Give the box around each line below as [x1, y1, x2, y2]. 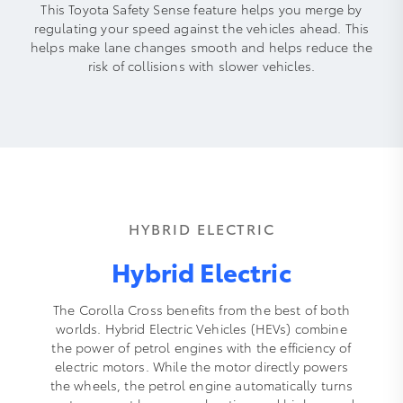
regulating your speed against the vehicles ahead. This [33, 19, 370, 38]
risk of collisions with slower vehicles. [87, 57, 316, 76]
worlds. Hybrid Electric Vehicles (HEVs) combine [56, 319, 347, 338]
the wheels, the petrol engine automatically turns [49, 376, 354, 395]
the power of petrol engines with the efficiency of [51, 338, 352, 357]
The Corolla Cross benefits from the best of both [53, 300, 350, 319]
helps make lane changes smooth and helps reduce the [30, 38, 373, 57]
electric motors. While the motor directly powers [55, 357, 348, 376]
